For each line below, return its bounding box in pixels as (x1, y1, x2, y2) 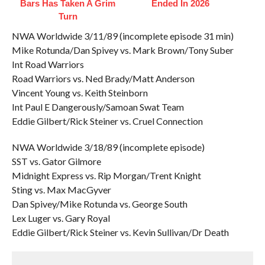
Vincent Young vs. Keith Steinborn (11, 87, 148, 98)
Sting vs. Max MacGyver (11, 184, 111, 195)
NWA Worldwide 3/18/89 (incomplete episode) (11, 141, 205, 153)
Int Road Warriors (11, 59, 84, 70)
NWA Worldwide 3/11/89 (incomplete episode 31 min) (11, 30, 234, 41)
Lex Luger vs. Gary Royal (11, 212, 110, 224)
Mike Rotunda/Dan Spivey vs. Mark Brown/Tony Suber (11, 44, 234, 56)
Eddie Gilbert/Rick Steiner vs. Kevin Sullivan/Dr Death (11, 227, 229, 238)
